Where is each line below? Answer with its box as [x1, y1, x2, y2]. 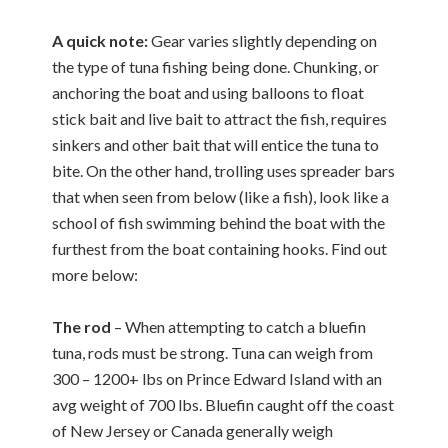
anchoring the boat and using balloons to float [52, 83, 365, 102]
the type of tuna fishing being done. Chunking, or [52, 57, 380, 76]
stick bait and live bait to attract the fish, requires [52, 109, 388, 128]
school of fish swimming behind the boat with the [52, 213, 386, 232]
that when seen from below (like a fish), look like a [52, 187, 390, 206]
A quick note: [52, 31, 149, 50]
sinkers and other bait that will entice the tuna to [52, 135, 380, 154]
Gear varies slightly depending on [148, 31, 378, 50]
